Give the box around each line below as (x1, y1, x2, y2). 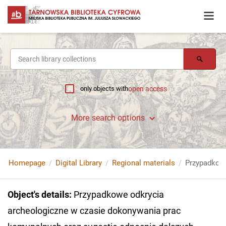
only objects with (80, 85, 128, 93)
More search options (71, 113, 145, 123)
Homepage (9, 158, 45, 168)
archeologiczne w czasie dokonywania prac (8, 205, 181, 216)
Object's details (8, 189, 69, 200)
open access (128, 85, 167, 93)
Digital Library (55, 158, 102, 168)
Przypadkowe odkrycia (74, 189, 164, 200)
